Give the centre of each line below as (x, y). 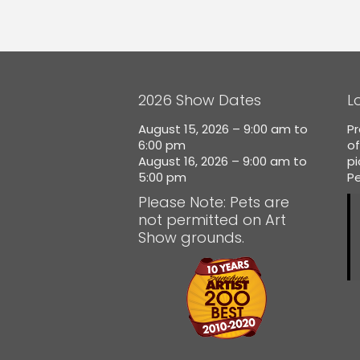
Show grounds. (191, 237)
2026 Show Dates (200, 100)
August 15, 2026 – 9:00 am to (223, 129)
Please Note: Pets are (214, 202)
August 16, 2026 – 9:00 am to (223, 161)
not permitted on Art (212, 220)
